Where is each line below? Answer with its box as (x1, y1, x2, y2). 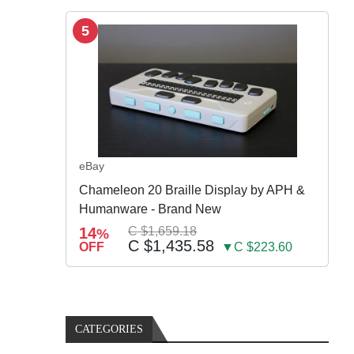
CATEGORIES (75, 323, 144, 336)
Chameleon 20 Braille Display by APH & (79, 183, 306, 198)
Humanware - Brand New (79, 202, 222, 217)
